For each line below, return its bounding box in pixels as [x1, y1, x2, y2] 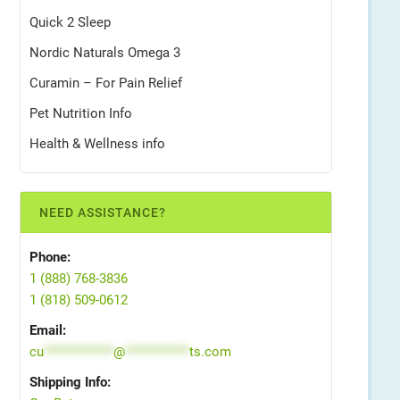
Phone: [29, 249, 71, 265]
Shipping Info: [29, 374, 111, 390]
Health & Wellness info [29, 136, 165, 152]
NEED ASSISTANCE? [39, 205, 166, 220]
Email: [29, 322, 66, 338]
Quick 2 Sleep [29, 14, 111, 30]
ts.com [189, 344, 231, 360]
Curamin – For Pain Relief [29, 75, 182, 91]
